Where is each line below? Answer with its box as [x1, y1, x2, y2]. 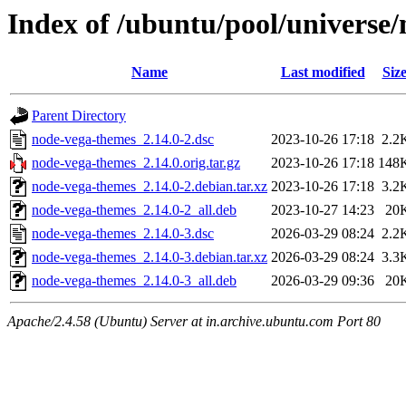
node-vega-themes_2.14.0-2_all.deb [32, 202, 237, 218]
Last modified [280, 64, 365, 81]
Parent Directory [32, 108, 126, 124]
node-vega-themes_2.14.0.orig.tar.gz [32, 155, 240, 171]
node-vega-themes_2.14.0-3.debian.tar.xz [32, 249, 267, 266]
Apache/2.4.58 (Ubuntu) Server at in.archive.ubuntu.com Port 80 [7, 314, 381, 330]
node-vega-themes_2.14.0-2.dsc [32, 131, 214, 148]
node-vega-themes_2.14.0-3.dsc [32, 226, 214, 242]
